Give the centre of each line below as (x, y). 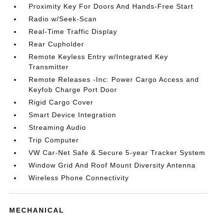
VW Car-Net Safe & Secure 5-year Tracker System (117, 153)
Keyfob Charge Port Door (73, 90)
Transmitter (49, 67)
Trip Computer (54, 140)
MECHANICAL (37, 210)
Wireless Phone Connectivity (79, 178)
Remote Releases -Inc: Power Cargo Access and (114, 79)
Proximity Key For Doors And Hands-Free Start (111, 6)
